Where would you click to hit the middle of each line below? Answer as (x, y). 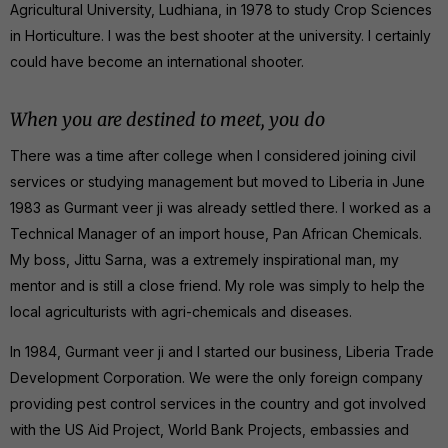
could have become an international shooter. (157, 61)
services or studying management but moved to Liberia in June (217, 181)
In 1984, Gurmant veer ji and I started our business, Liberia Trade (222, 351)
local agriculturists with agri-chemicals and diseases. (181, 311)
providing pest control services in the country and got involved (218, 403)
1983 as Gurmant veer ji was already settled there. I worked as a (220, 207)
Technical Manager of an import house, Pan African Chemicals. (216, 233)
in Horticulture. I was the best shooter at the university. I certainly (220, 35)
